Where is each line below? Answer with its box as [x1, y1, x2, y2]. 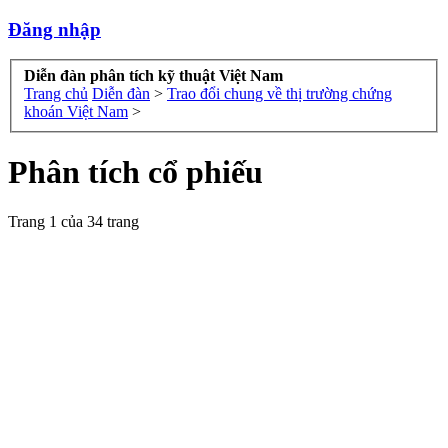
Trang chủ [24, 85, 88, 103]
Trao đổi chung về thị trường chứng [167, 85, 392, 103]
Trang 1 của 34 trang [8, 212, 139, 230]
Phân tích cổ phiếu [8, 154, 263, 191]
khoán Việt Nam [24, 103, 128, 121]
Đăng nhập [8, 18, 101, 40]
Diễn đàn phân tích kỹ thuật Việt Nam [24, 67, 283, 85]
